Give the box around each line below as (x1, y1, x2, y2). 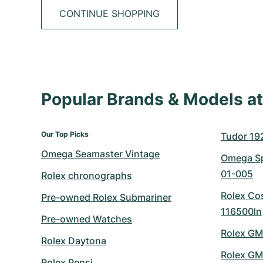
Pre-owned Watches (41, 213, 132, 225)
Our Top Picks (41, 130, 89, 139)
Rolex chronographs (41, 170, 132, 181)
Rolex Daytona (41, 235, 106, 247)
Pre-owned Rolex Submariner (41, 191, 171, 203)
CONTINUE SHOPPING (59, 8, 160, 19)
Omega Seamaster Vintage (41, 148, 160, 160)
